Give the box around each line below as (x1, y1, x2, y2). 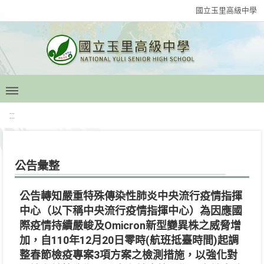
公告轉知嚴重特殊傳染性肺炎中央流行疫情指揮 (19, 190, 242, 202)
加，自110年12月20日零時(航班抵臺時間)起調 (19, 234, 239, 246)
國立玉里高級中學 (196, 6, 257, 15)
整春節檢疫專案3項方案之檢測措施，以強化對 (19, 249, 237, 261)
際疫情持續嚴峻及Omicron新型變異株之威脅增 (19, 219, 241, 232)
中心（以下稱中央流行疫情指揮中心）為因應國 (19, 204, 242, 217)
